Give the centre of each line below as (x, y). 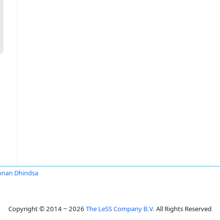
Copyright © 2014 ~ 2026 (47, 209)
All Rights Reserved (183, 209)
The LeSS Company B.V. (120, 209)
